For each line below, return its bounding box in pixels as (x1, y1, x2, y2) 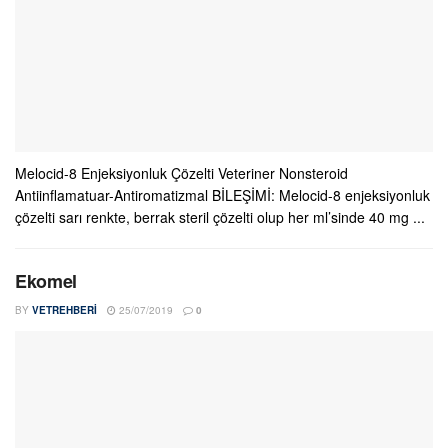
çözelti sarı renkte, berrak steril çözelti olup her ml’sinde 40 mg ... (15, 207, 425, 227)
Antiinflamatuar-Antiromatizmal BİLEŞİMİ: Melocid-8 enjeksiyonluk (15, 185, 430, 205)
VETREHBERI (32, 303, 97, 317)
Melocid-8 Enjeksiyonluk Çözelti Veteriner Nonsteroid (15, 163, 348, 183)
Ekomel (15, 268, 77, 294)
